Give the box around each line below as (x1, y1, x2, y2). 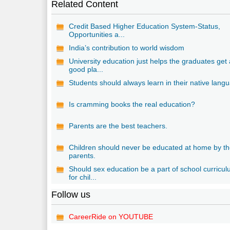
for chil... (69, 172, 97, 181)
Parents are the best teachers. (69, 121, 168, 130)
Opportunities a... (69, 30, 125, 39)
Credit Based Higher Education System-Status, (69, 22, 221, 30)
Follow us (51, 189, 91, 200)
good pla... (69, 65, 104, 73)
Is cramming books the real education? (69, 100, 196, 108)
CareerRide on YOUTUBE (69, 212, 154, 221)
